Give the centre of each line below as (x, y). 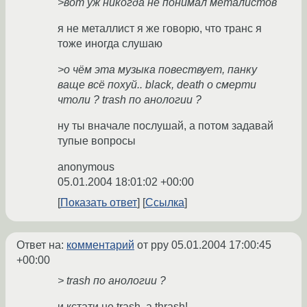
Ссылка (165, 203)
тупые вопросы (97, 141)
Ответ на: (41, 245)
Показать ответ (99, 203)
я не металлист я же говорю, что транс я (160, 29)
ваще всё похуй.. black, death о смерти (157, 85)
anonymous (86, 167)
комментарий (100, 245)
